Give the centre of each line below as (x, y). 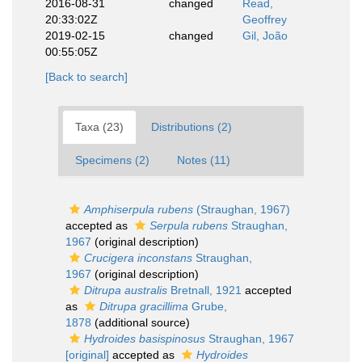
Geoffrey (265, 20)
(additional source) (141, 323)
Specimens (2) (112, 160)
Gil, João (265, 36)
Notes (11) (204, 160)
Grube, (208, 307)
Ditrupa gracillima (144, 307)
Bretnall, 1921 (204, 290)
